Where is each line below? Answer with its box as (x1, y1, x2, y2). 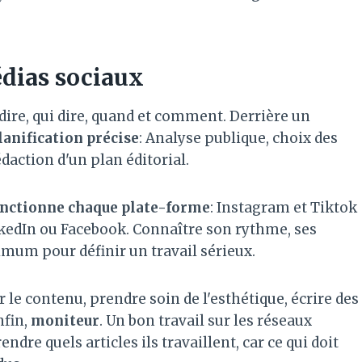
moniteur (31, 311, 99, 330)
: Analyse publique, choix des (139, 128, 338, 147)
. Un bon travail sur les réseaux (99, 311, 312, 330)
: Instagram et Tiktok (210, 198, 357, 217)
